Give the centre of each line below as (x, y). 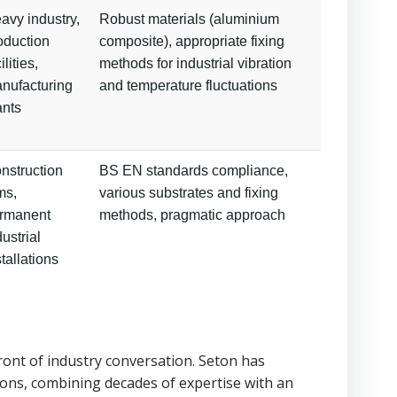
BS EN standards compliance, (194, 171)
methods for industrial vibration (195, 63)
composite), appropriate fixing (192, 41)
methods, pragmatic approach (192, 215)
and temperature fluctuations (188, 86)
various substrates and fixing (189, 193)
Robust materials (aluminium (189, 19)
